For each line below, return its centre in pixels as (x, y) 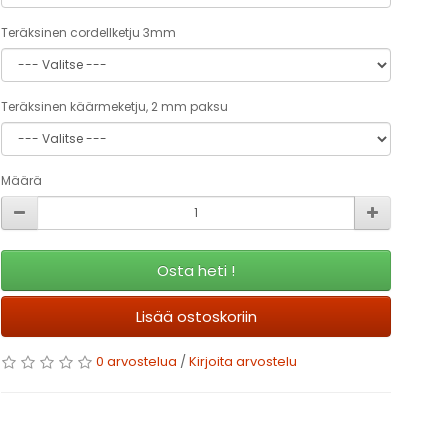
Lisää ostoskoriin (196, 317)
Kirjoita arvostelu (243, 362)
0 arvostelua (136, 362)
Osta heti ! (196, 271)
